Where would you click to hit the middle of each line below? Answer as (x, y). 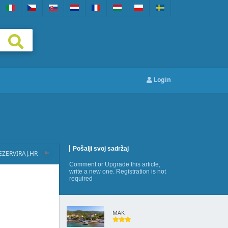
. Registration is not (139, 172)
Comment (83, 164)
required (81, 179)
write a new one (91, 172)
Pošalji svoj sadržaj (101, 149)
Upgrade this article (132, 164)
